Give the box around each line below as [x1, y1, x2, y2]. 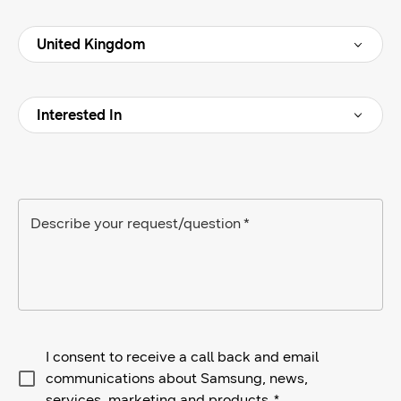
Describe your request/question [30, 215, 241, 232]
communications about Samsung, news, [46, 370, 308, 387]
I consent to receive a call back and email [46, 348, 319, 365]
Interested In [37, 107, 122, 124]
